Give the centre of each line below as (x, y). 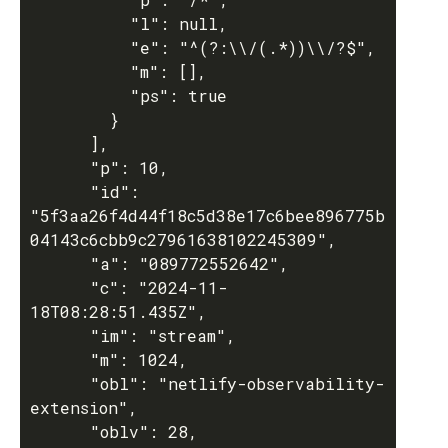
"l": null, (80, 23)
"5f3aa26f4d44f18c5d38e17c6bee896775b (207, 215)
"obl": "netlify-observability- (60, 383)
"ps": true (80, 95)
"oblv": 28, (60, 431)
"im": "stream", (60, 335)
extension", (84, 407)
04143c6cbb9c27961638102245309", (183, 239)
